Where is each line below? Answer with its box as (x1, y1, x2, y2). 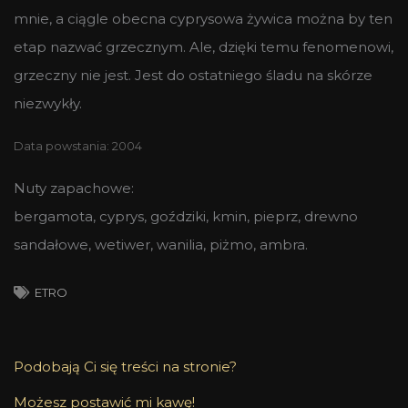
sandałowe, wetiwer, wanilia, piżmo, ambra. (14, 235, 308, 253)
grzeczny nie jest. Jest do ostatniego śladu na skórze (14, 66, 372, 84)
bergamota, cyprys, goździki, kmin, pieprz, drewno (14, 207, 358, 225)
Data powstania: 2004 (14, 138, 142, 153)
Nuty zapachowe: (14, 178, 134, 197)
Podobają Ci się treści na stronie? (14, 357, 237, 375)
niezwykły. (14, 94, 82, 112)
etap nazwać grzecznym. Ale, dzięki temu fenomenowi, (14, 37, 393, 56)
